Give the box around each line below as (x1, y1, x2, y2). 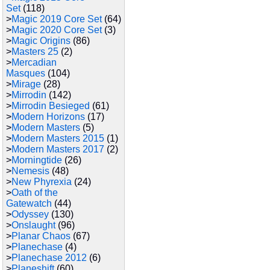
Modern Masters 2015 (11, 133, 104, 143)
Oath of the (11, 187, 58, 198)
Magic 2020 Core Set (11, 25, 102, 35)
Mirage (11, 79, 41, 89)
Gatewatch (6, 198, 52, 209)
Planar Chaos (11, 231, 71, 241)
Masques (6, 68, 45, 78)
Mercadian (11, 57, 57, 67)
